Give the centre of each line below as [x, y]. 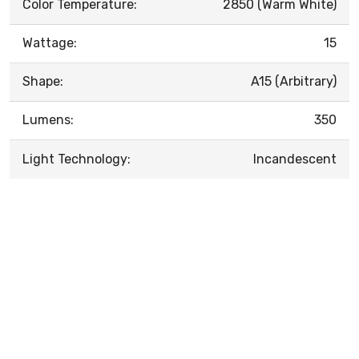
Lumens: [48, 119]
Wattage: [50, 42]
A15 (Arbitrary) [294, 81]
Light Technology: [77, 159]
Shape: [43, 81]
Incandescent [295, 159]
